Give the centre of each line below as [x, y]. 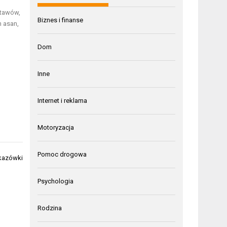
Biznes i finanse [61, 20]
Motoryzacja [56, 127]
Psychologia [56, 181]
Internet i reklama [63, 100]
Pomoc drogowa [62, 154]
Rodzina [50, 208]
